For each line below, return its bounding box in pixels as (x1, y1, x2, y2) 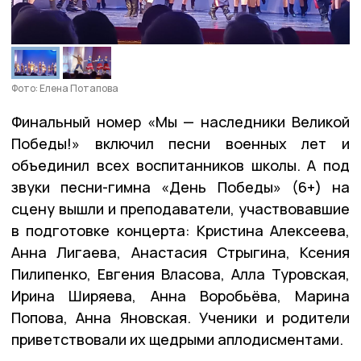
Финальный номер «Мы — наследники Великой (11, 111, 350, 131)
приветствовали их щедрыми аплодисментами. (11, 329, 343, 349)
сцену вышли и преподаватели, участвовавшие (11, 198, 350, 218)
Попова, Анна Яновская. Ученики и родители (11, 307, 350, 327)
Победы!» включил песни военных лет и (11, 133, 350, 153)
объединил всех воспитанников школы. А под (11, 155, 350, 175)
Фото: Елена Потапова (11, 81, 118, 95)
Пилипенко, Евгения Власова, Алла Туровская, (11, 263, 350, 284)
